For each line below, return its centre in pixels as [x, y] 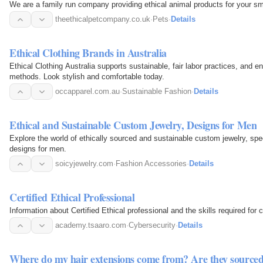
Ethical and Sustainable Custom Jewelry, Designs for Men [133, 125]
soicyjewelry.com [84, 164]
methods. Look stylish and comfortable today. [87, 77]
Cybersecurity [152, 225]
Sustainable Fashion [157, 92]
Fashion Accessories [151, 164]
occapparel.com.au [87, 92]
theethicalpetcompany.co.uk [103, 19]
